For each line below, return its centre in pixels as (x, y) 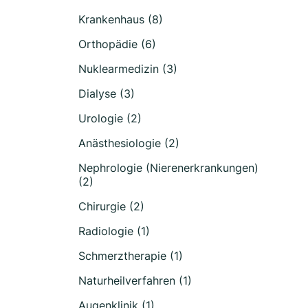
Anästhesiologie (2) (129, 143)
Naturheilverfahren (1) (135, 280)
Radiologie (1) (114, 231)
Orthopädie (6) (117, 44)
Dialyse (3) (107, 93)
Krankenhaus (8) (121, 19)
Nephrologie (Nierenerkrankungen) (168, 168)
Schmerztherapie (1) (131, 256)
